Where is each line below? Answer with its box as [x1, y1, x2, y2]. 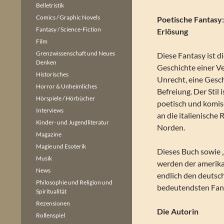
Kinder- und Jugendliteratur [36, 118, 109, 126]
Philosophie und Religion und [36, 178, 112, 186]
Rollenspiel [36, 211, 65, 219]
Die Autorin [157, 206, 199, 216]
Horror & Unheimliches [36, 82, 97, 90]
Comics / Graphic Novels [36, 13, 100, 21]
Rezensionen [36, 199, 70, 207]
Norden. [157, 122, 185, 132]
